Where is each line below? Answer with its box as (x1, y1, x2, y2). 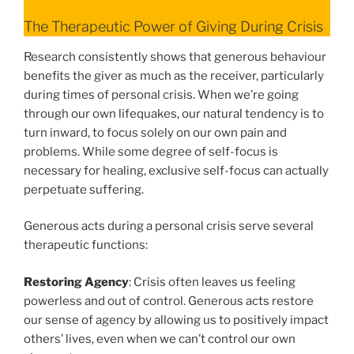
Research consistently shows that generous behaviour (24, 49, 326, 64)
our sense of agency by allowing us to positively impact (24, 312, 329, 327)
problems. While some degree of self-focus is (24, 144, 278, 159)
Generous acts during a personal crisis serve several (24, 219, 314, 234)
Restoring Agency (24, 274, 129, 289)
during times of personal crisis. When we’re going (24, 87, 299, 102)
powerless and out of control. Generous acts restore (24, 293, 314, 308)
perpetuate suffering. (24, 182, 144, 197)
